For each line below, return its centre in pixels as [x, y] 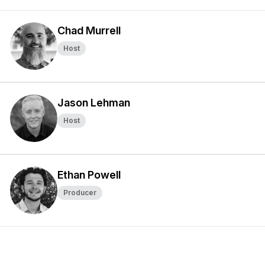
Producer [80, 193]
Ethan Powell [89, 175]
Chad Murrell [89, 30]
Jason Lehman [94, 103]
